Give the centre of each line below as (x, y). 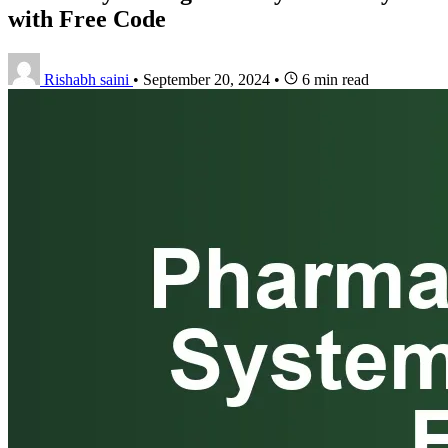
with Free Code (87, 18)
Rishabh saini (86, 79)
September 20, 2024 (206, 79)
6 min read (333, 79)
